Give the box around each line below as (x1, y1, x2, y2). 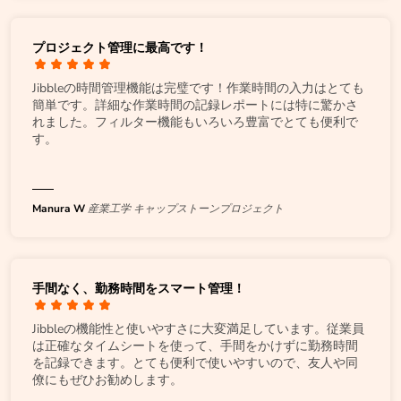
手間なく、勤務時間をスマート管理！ (32, 279, 245, 297)
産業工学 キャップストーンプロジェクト (88, 200, 284, 216)
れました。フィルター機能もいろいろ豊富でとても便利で (32, 113, 358, 131)
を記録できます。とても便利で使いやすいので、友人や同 (32, 354, 358, 371)
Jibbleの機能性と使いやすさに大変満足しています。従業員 (32, 320, 364, 337)
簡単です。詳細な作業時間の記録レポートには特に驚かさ (32, 96, 358, 114)
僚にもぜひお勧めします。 (32, 371, 183, 388)
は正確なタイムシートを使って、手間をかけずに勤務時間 (32, 337, 358, 354)
